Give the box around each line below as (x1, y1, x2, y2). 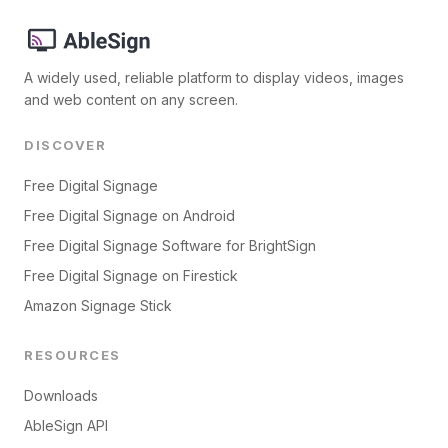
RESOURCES (24, 347, 121, 364)
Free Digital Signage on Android (24, 207, 235, 225)
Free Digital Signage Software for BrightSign (24, 237, 316, 255)
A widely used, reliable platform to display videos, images (24, 69, 404, 87)
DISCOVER (24, 137, 106, 154)
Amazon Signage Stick (24, 297, 172, 315)
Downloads (24, 387, 98, 405)
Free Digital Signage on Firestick (24, 267, 238, 285)
